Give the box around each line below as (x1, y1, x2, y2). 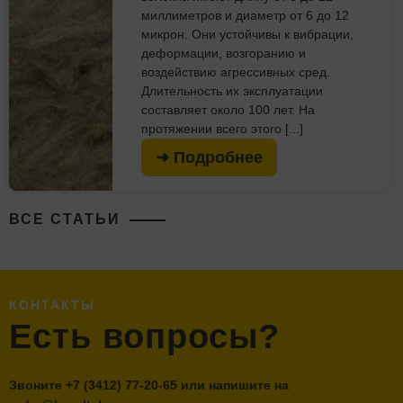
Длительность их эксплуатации (141, 83, 324, 98)
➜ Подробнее (156, 148, 264, 166)
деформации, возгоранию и (141, 45, 307, 60)
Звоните (9, 377, 66, 392)
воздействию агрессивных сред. (141, 64, 331, 79)
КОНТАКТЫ (9, 297, 95, 312)
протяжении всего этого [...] (141, 121, 304, 136)
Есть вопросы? (9, 317, 280, 355)
